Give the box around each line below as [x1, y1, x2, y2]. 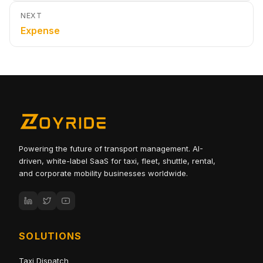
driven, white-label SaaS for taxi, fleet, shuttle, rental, [19, 156, 215, 166]
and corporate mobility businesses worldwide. [19, 168, 188, 178]
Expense [21, 25, 60, 36]
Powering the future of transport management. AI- [19, 144, 203, 153]
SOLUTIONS [19, 230, 82, 242]
